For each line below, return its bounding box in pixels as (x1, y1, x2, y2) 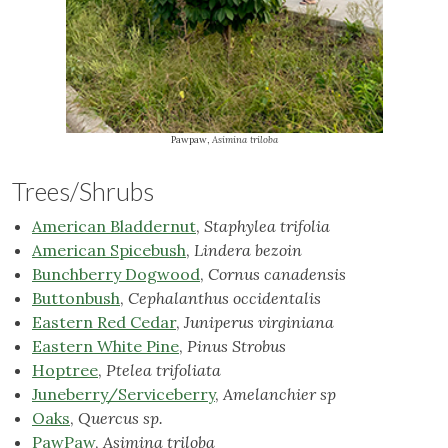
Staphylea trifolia (204, 216, 330, 237)
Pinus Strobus (187, 336, 286, 357)
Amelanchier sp (223, 384, 336, 405)
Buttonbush (32, 288, 120, 309)
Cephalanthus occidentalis (128, 288, 321, 309)
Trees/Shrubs (12, 176, 154, 207)
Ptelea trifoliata (106, 360, 221, 381)
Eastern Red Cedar (32, 312, 176, 333)
